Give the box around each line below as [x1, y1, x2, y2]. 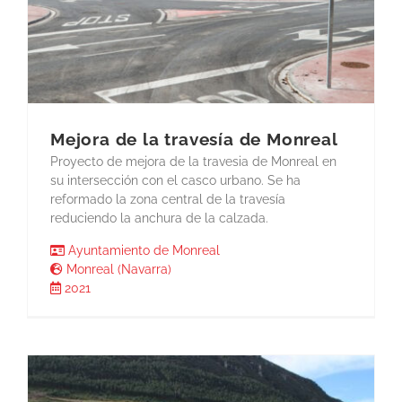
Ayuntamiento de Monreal [65, 243, 220, 258]
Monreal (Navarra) [63, 262, 171, 277]
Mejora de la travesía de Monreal [50, 129, 338, 151]
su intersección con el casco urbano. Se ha [50, 173, 301, 188]
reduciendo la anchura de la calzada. [50, 211, 268, 226]
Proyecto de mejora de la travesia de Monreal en [50, 154, 336, 170]
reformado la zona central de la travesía [50, 192, 285, 207]
